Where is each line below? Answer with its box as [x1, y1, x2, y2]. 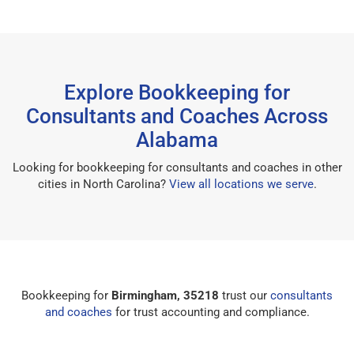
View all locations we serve [168, 176, 314, 191]
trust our [219, 288, 270, 303]
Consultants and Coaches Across [26, 104, 328, 128]
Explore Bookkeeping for [64, 80, 290, 104]
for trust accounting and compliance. [111, 304, 310, 319]
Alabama [136, 127, 218, 152]
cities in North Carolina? [37, 176, 169, 191]
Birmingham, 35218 [111, 288, 219, 303]
